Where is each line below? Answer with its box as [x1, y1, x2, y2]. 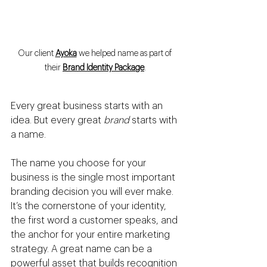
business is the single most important [11, 173, 178, 183]
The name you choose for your [11, 159, 148, 169]
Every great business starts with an [11, 101, 165, 111]
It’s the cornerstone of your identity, [11, 201, 169, 212]
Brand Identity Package [63, 64, 144, 73]
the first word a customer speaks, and [11, 216, 180, 226]
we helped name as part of [76, 49, 173, 58]
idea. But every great [11, 116, 104, 126]
